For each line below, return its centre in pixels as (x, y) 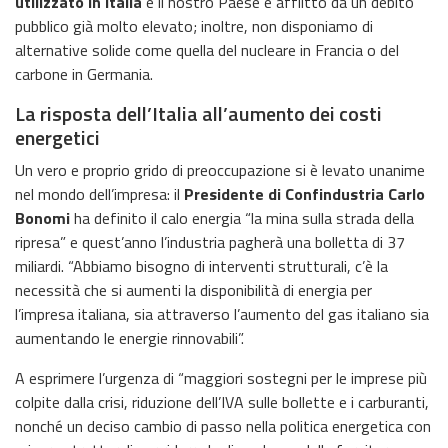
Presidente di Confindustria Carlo (304, 193)
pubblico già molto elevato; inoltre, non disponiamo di (194, 25)
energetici (57, 137)
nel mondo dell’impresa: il (99, 193)
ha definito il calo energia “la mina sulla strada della (242, 217)
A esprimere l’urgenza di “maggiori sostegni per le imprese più (221, 377)
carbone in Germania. (84, 73)
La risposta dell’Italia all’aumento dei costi (198, 113)
